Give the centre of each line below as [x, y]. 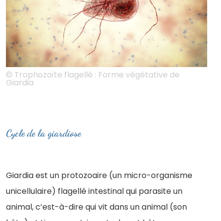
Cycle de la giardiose [43, 133]
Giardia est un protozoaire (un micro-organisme [99, 175]
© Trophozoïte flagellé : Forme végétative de [93, 74]
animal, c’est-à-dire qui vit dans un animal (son [96, 207]
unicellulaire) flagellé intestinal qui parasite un [94, 191]
